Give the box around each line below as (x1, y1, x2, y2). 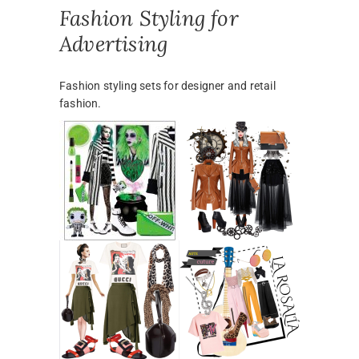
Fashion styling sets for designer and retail (59, 79, 276, 92)
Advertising (59, 30, 168, 57)
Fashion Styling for (59, 4, 239, 31)
